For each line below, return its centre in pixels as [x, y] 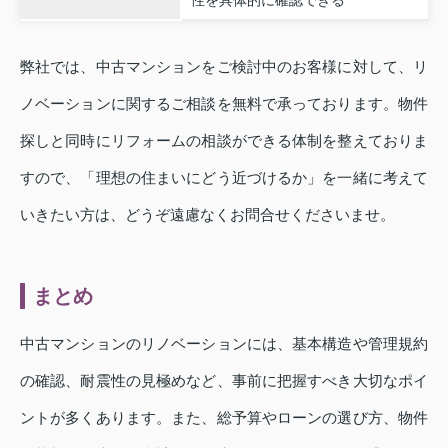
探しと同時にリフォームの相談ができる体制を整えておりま [224, 140]
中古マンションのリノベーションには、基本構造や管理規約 [224, 343]
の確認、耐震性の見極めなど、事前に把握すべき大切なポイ [224, 380]
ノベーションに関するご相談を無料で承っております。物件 [224, 103]
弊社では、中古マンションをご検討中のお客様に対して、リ [224, 66]
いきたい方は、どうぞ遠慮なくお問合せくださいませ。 [207, 214]
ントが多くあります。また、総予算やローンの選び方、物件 [224, 417]
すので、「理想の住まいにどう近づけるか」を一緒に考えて [224, 177]
